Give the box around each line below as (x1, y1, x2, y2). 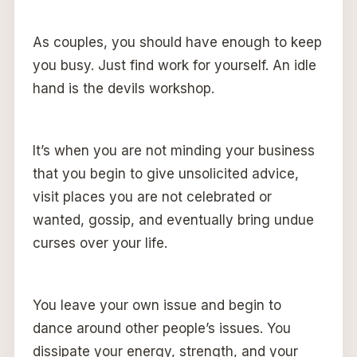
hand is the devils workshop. (32, 80, 214, 96)
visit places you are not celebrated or (32, 188, 272, 205)
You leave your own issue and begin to (32, 296, 281, 313)
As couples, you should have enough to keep (32, 33, 322, 50)
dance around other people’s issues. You (32, 320, 291, 336)
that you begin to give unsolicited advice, (32, 165, 299, 182)
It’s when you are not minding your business (32, 142, 315, 159)
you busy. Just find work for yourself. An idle (32, 57, 316, 73)
